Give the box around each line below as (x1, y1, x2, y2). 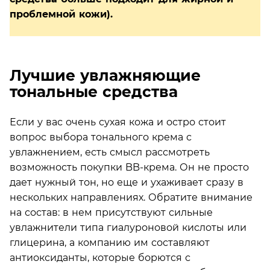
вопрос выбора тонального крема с (10, 131, 192, 143)
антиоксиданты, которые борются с (10, 251, 190, 263)
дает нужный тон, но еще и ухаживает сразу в (10, 176, 243, 188)
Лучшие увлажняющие (10, 66, 201, 84)
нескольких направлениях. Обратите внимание (10, 191, 253, 203)
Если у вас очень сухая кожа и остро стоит (10, 116, 226, 128)
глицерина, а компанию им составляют (10, 236, 210, 248)
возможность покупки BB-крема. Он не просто (10, 161, 249, 173)
